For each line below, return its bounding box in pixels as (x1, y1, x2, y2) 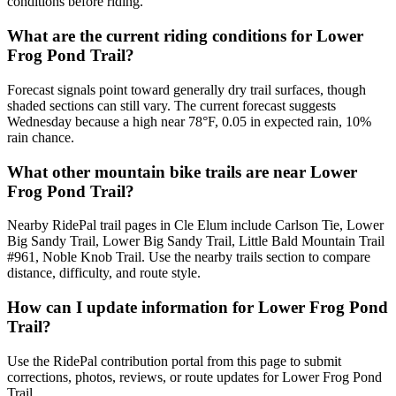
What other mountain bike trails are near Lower (7, 162, 357, 181)
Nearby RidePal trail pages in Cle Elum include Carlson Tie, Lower (7, 217, 384, 233)
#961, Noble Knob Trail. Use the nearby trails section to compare (7, 249, 370, 265)
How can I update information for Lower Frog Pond (7, 298, 388, 317)
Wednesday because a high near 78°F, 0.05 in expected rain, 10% (7, 113, 371, 129)
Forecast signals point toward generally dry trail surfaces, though (7, 81, 366, 97)
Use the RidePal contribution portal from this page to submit (7, 353, 341, 369)
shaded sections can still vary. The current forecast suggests (7, 97, 336, 113)
